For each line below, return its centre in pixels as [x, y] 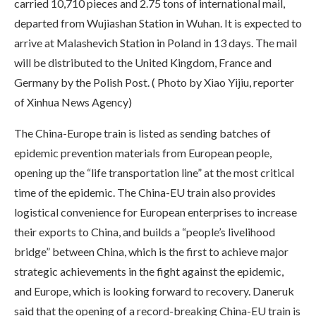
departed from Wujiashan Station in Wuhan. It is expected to [158, 23]
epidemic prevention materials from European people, [143, 152]
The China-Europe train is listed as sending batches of [142, 133]
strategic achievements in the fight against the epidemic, [149, 271]
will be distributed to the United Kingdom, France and [143, 62]
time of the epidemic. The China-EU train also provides [145, 192]
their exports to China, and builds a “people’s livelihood [145, 231]
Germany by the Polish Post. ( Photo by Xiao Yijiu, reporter [154, 82]
